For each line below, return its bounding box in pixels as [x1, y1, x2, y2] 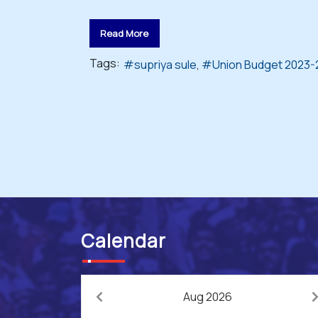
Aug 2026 [182, 289, 232, 305]
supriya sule [134, 56, 197, 72]
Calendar [81, 228, 166, 254]
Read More [100, 26, 149, 40]
